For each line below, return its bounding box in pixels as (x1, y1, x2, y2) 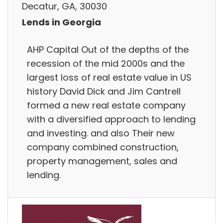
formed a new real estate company (27, 99, 186, 111)
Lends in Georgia (22, 15, 101, 28)
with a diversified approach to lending (27, 112, 196, 125)
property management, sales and (27, 154, 177, 167)
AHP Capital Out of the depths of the (27, 43, 189, 56)
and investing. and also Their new (27, 126, 175, 139)
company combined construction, (27, 140, 179, 153)
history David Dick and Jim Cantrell (27, 85, 181, 98)
